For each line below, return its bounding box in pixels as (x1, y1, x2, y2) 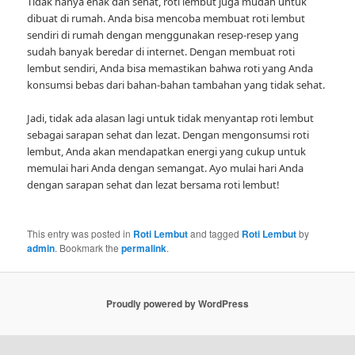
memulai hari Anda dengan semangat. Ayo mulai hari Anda (27, 160, 304, 175)
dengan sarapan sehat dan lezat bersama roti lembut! (27, 177, 281, 192)
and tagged (188, 226, 242, 240)
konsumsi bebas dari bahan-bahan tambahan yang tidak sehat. (27, 77, 326, 92)
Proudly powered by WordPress (106, 296, 249, 311)
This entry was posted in (27, 226, 134, 240)
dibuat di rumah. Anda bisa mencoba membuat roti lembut (27, 10, 306, 25)
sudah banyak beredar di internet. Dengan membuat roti (27, 44, 296, 59)
